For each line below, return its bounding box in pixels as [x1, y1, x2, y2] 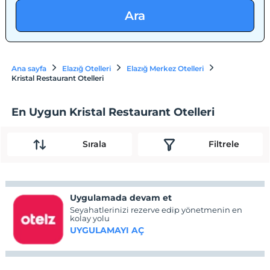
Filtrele [208, 139, 239, 150]
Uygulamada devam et [70, 192, 172, 203]
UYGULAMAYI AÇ [70, 224, 145, 236]
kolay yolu [70, 213, 110, 223]
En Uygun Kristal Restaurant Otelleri [11, 105, 215, 119]
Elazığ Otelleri [62, 64, 111, 73]
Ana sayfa [11, 64, 47, 73]
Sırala [82, 139, 107, 150]
